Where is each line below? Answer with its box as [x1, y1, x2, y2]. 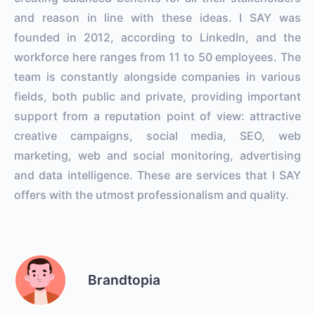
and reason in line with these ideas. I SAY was [14, 10, 301, 25]
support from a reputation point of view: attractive [14, 108, 301, 123]
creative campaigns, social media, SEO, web [14, 128, 301, 143]
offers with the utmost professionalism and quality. [14, 187, 289, 202]
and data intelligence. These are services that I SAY [14, 167, 301, 182]
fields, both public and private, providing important [14, 89, 301, 103]
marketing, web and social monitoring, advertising [14, 148, 301, 162]
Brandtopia [88, 271, 160, 288]
